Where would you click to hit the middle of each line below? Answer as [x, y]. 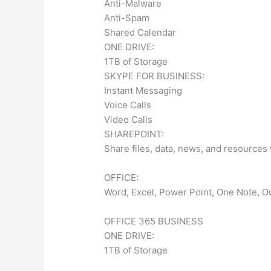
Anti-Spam [127, 18]
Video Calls [129, 119]
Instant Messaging [143, 90]
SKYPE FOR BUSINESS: [155, 76]
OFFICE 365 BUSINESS [154, 221]
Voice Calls [128, 105]
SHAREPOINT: [134, 134]
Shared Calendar [140, 32]
